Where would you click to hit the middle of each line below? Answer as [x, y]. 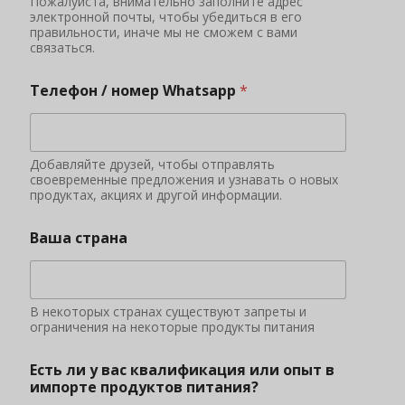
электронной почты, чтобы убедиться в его [166, 16]
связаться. [62, 47]
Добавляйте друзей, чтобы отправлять [152, 164]
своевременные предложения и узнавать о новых [184, 179]
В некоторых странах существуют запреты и [168, 311]
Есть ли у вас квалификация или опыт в [182, 369]
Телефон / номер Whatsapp [135, 90]
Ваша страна [79, 237]
